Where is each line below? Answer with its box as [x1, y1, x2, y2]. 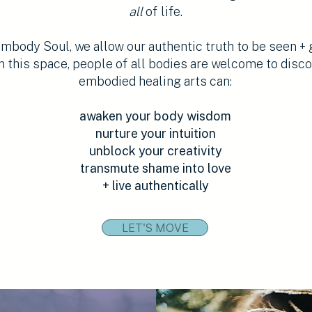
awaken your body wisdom [79, 108, 231, 123]
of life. [142, 3, 182, 19]
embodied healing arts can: [79, 73, 232, 88]
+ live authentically [102, 178, 209, 193]
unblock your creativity [88, 143, 222, 158]
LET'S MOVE [121, 221, 189, 235]
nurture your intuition [95, 125, 216, 141]
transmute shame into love [79, 160, 231, 175]
